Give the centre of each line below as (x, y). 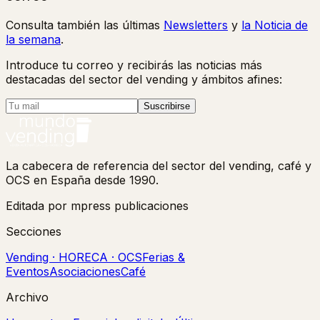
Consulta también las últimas (83, 25)
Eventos (27, 272)
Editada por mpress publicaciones (97, 206)
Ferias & (164, 257)
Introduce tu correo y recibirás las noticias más (134, 65)
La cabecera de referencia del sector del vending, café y (159, 166)
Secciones (34, 232)
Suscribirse (167, 106)
